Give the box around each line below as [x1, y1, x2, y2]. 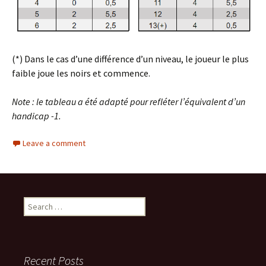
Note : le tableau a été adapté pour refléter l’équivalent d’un [12, 95, 245, 107]
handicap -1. [12, 109, 61, 122]
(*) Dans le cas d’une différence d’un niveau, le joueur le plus [12, 52, 249, 65]
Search [23, 197, 48, 208]
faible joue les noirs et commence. [12, 66, 150, 79]
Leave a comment [23, 137, 85, 148]
